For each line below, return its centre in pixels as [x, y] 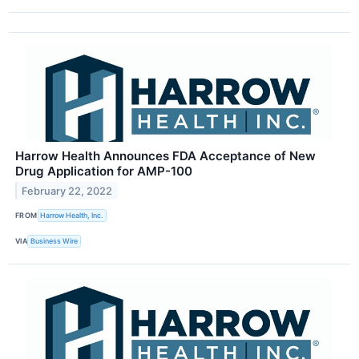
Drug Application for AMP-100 [104, 171]
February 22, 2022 [67, 191]
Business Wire [54, 241]
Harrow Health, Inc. [72, 216]
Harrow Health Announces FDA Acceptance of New [165, 155]
